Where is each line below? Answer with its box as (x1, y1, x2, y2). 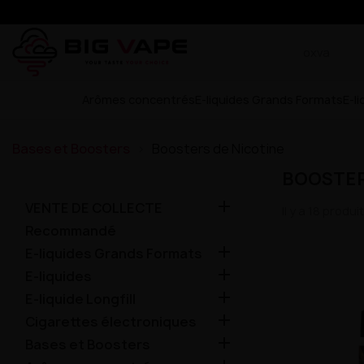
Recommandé (25, 222, 116, 240)
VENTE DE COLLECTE (25, 199, 162, 217)
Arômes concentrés (81, 92, 195, 107)
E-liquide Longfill (25, 290, 136, 308)
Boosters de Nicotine (152, 140, 284, 158)
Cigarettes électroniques (25, 313, 197, 331)
